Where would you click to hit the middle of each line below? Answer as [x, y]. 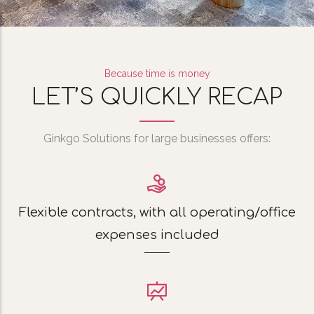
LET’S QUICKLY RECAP [157, 97]
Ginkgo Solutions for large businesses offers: [157, 139]
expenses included [157, 235]
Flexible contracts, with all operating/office [157, 213]
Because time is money [157, 74]
